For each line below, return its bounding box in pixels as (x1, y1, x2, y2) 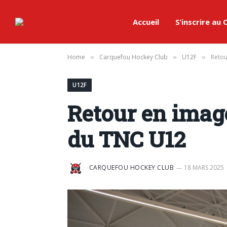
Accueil (133, 17, 159, 27)
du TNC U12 (67, 125, 186, 154)
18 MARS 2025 (184, 163, 224, 172)
